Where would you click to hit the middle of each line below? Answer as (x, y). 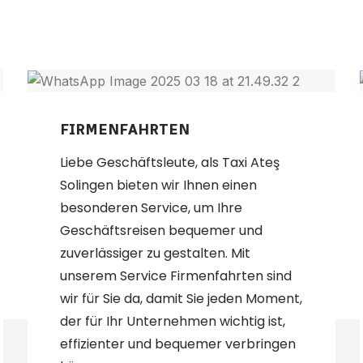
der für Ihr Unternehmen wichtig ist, (173, 322)
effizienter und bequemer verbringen (178, 344)
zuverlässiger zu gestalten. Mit (155, 254)
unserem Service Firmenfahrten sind (176, 276)
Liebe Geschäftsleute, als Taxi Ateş (170, 163)
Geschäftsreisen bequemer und (161, 231)
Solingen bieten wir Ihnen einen (158, 186)
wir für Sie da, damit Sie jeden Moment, (181, 299)
